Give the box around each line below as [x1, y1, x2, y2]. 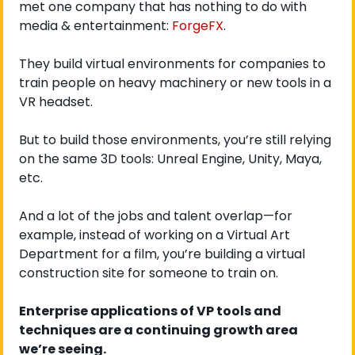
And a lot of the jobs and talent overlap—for [19, 207, 292, 226]
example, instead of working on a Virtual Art [19, 226, 290, 245]
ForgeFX [172, 17, 223, 36]
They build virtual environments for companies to [19, 55, 326, 74]
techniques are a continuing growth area [19, 321, 298, 340]
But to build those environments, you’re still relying [19, 131, 331, 150]
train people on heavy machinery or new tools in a [19, 74, 331, 93]
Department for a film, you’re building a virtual [19, 245, 305, 264]
